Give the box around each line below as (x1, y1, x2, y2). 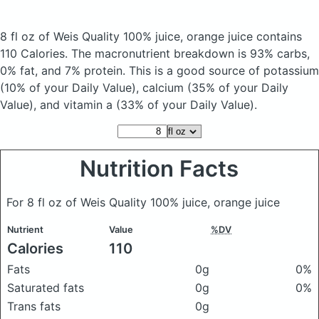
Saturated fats (7, 281, 84, 295)
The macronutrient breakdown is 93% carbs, (71, 46, 310, 61)
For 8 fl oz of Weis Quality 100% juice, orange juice (6, 195, 280, 209)
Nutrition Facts (80, 155, 239, 182)
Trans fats (7, 299, 61, 313)
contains (256, 29, 302, 43)
